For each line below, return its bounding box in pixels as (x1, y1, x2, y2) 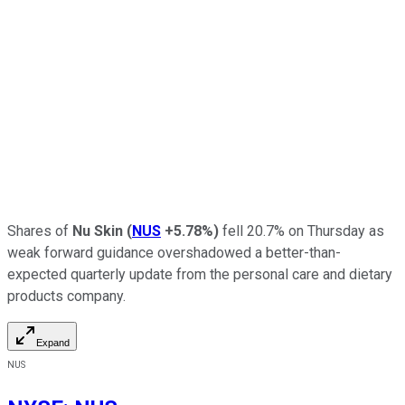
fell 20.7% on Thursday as (219, 221, 384, 240)
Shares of (7, 221, 72, 240)
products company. (7, 287, 126, 305)
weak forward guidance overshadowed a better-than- (7, 243, 341, 261)
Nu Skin (72, 221, 123, 240)
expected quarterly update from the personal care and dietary (7, 265, 392, 283)
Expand (36, 336, 70, 348)
